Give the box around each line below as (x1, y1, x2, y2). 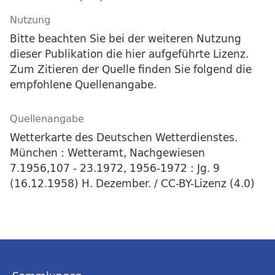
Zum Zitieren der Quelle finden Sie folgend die (10, 60, 252, 79)
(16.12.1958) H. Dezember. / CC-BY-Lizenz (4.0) (10, 174, 255, 193)
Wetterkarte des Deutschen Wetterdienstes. (10, 128, 238, 147)
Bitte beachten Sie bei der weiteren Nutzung (10, 29, 241, 48)
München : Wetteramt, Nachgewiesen (10, 144, 205, 162)
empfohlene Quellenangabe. (10, 76, 157, 94)
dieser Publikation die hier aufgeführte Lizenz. (10, 45, 249, 63)
